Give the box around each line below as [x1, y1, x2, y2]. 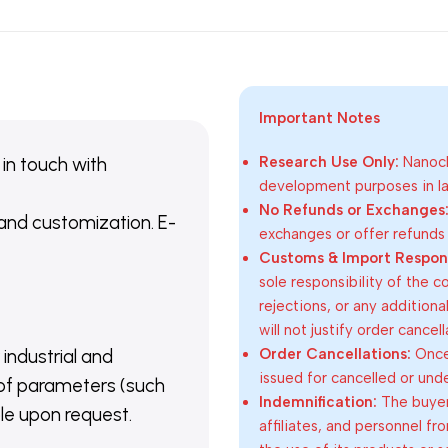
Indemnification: [259, 393, 377, 411]
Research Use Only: [259, 153, 399, 171]
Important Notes [259, 109, 380, 127]
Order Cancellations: [259, 345, 411, 363]
